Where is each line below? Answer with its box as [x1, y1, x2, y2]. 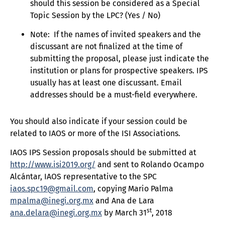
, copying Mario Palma [93, 184, 173, 194]
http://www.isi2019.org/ [10, 160, 95, 170]
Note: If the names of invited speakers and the [30, 30, 201, 40]
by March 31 [102, 208, 147, 218]
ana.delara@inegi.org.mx [10, 208, 102, 218]
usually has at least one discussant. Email [30, 78, 182, 88]
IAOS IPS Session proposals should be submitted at [10, 148, 196, 158]
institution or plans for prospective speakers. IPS [30, 66, 208, 76]
